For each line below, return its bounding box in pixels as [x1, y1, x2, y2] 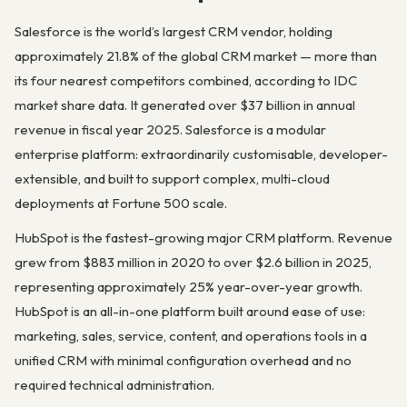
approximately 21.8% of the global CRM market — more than [15, 47, 377, 65]
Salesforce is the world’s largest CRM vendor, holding [15, 23, 333, 40]
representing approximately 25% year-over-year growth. [15, 278, 362, 296]
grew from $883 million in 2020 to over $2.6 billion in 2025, [15, 253, 372, 272]
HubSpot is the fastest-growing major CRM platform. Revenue [15, 229, 392, 247]
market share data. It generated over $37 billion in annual [15, 96, 355, 114]
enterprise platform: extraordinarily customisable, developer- [15, 145, 388, 163]
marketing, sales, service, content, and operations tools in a [15, 327, 367, 345]
